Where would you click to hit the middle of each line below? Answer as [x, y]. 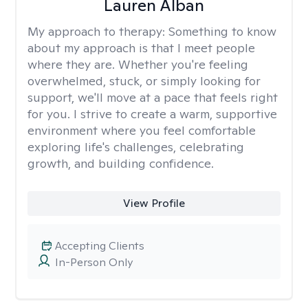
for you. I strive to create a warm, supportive [152, 114]
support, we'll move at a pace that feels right [153, 97]
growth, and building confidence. [121, 163]
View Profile [154, 203]
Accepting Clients [100, 246]
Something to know [222, 31]
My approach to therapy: [98, 31]
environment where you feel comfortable [142, 130]
